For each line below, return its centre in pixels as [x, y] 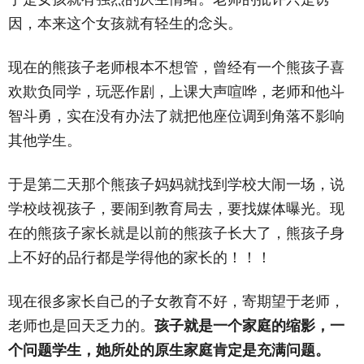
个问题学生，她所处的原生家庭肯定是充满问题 [162, 350]
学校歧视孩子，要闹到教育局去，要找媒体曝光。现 [176, 208]
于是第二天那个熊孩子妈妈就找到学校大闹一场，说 [176, 184]
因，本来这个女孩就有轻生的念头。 [125, 23]
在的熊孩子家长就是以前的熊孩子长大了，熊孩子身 [176, 233]
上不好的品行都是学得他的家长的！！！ [140, 257]
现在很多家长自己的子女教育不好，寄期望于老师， [176, 301]
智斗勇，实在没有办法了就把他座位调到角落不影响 [176, 116]
